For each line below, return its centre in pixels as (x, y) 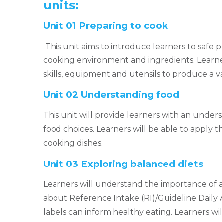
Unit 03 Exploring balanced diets (123, 164)
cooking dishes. (73, 143)
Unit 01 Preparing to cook (108, 25)
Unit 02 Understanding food (111, 95)
